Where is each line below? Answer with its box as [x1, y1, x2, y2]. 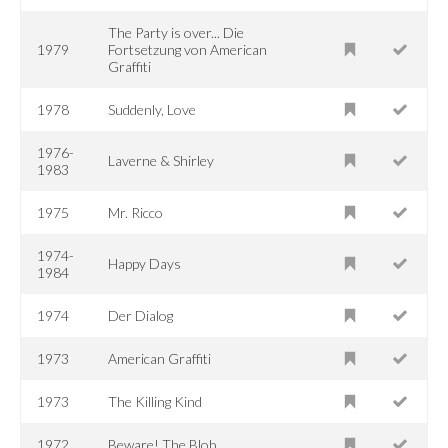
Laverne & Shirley [108, 151, 215, 169]
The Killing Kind [108, 392, 203, 410]
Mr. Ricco [108, 203, 164, 221]
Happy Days [108, 254, 182, 272]
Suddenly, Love [108, 100, 197, 118]
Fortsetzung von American [108, 40, 268, 58]
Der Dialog [108, 306, 174, 324]
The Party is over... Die [108, 23, 245, 41]
